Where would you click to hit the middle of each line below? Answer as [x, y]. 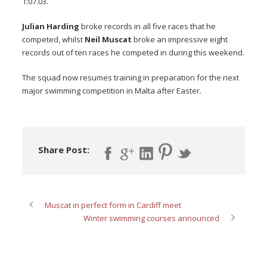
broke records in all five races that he [148, 27]
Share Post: [64, 150]
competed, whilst [54, 40]
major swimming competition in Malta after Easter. [112, 91]
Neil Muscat [108, 40]
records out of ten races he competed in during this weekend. [133, 53]
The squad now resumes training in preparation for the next [131, 78]
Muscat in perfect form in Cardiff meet [113, 205]
